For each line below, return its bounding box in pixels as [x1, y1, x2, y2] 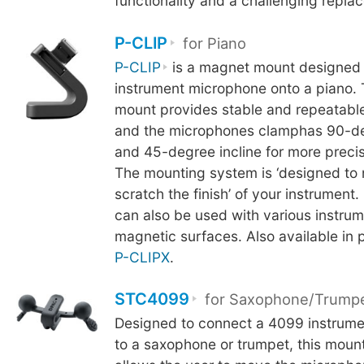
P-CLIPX [114, 248, 170, 266]
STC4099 [114, 288, 189, 309]
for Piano [183, 33, 247, 52]
